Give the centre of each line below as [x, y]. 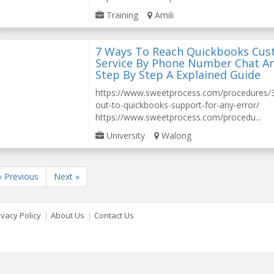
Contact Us [114, 215]
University [125, 135]
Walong [176, 135]
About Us [68, 215]
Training [121, 15]
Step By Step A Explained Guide [178, 75]
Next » [67, 176]
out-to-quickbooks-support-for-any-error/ [178, 105]
